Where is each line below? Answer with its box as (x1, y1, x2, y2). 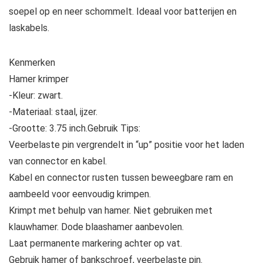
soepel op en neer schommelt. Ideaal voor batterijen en (9, 5, 237, 17)
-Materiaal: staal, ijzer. (9, 106, 97, 117)
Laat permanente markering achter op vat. (9, 237, 182, 249)
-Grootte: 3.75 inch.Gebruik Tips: (9, 122, 140, 134)
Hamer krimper (9, 73, 69, 85)
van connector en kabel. (9, 155, 107, 167)
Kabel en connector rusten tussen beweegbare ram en (9, 171, 233, 183)
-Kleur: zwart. (9, 89, 63, 101)
